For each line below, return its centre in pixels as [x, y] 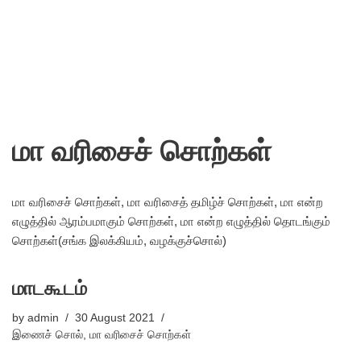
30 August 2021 [115, 318]
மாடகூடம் [50, 288]
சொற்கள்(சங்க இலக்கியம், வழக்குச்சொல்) [119, 241]
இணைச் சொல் [48, 335]
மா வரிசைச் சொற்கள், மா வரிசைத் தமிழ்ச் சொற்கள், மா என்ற [168, 202]
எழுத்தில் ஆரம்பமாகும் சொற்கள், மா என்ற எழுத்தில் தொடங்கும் [171, 221]
